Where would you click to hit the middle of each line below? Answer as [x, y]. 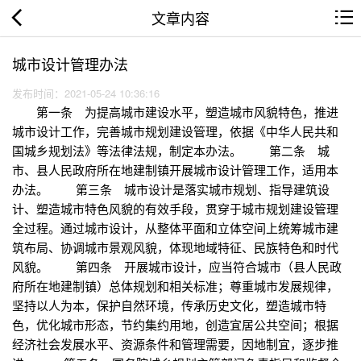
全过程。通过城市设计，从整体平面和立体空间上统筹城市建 [175, 228]
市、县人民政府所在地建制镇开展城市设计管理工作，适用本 [175, 170]
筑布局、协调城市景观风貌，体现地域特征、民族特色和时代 [175, 247]
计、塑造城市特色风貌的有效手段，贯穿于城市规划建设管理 [175, 209]
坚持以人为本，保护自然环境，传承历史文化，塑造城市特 [169, 305]
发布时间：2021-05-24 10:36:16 [89, 93]
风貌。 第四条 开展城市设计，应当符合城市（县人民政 [177, 267]
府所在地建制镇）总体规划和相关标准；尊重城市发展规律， [175, 286]
